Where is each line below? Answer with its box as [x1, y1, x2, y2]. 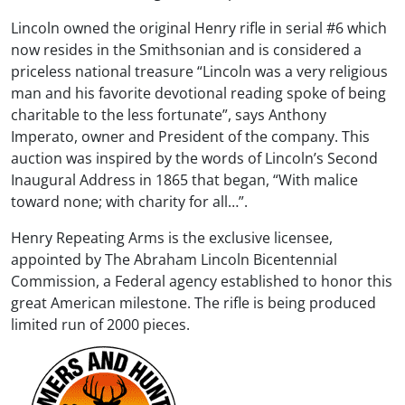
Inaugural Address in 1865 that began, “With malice [11, 169, 358, 190]
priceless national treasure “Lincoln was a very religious [11, 61, 388, 81]
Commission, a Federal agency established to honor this [11, 270, 392, 291]
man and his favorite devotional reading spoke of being [11, 82, 386, 103]
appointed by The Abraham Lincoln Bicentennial [11, 249, 337, 269]
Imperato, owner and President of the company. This [11, 126, 370, 146]
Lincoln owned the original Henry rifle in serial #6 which [11, 17, 387, 38]
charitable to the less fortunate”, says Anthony [11, 104, 326, 125]
